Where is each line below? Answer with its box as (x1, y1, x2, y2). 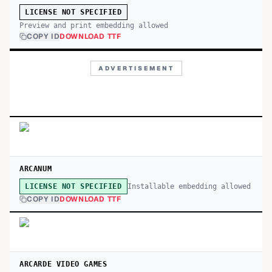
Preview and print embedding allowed (19, 21, 168, 30)
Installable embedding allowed (127, 182, 251, 191)
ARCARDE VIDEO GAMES (19, 260, 107, 268)
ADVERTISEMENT (98, 64, 174, 72)
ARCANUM (19, 165, 52, 173)
